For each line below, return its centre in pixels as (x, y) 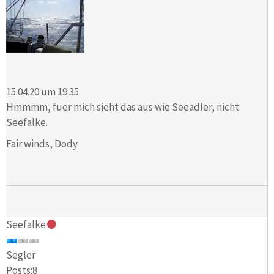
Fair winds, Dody (42, 143)
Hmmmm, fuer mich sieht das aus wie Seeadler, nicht (123, 107)
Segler (21, 255)
